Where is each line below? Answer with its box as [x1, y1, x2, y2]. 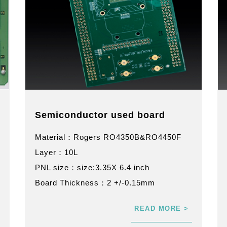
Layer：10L [35, 147, 78, 157]
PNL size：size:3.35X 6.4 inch [35, 163, 149, 172]
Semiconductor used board [35, 109, 165, 120]
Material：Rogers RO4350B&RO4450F [35, 132, 181, 141]
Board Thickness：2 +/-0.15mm [35, 178, 155, 187]
